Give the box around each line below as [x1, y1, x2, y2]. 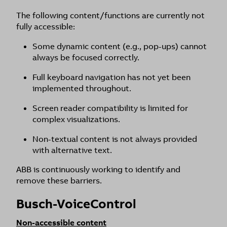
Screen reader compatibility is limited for [32, 103, 188, 113]
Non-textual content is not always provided [32, 134, 197, 144]
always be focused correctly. [32, 52, 139, 63]
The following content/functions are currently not [16, 10, 205, 21]
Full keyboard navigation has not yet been [32, 72, 191, 83]
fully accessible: [16, 21, 75, 32]
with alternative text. [32, 145, 112, 156]
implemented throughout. [32, 83, 131, 94]
